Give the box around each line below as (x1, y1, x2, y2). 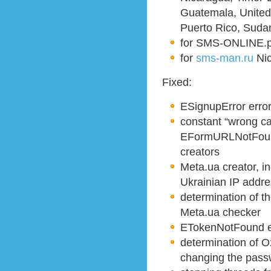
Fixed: (162, 76, 192, 88)
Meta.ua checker (180, 206, 261, 218)
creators (180, 145, 220, 158)
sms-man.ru (196, 51, 253, 64)
